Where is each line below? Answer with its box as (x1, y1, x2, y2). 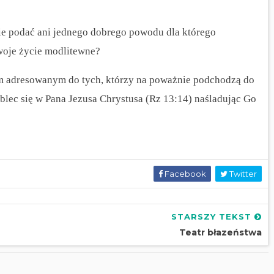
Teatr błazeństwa (179, 227, 262, 239)
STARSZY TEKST (171, 212, 254, 222)
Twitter (228, 169, 257, 179)
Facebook (163, 169, 206, 179)
